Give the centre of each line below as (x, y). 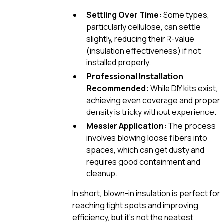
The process (191, 126)
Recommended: (117, 88)
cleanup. (102, 173)
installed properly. (118, 62)
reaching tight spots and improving (135, 205)
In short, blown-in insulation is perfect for (146, 193)
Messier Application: (126, 126)
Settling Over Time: (124, 15)
